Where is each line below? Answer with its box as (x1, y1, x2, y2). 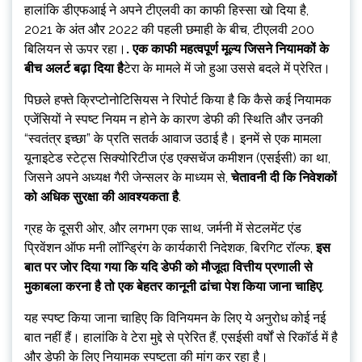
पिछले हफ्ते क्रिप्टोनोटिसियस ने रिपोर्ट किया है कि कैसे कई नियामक (24, 91, 331, 107)
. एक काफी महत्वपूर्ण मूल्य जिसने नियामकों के (126, 40, 329, 57)
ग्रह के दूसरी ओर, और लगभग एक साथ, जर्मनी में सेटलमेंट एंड (24, 220, 301, 236)
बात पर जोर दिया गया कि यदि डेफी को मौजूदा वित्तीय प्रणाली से (24, 259, 313, 275)
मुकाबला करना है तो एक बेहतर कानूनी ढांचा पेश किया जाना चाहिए (24, 278, 322, 294)
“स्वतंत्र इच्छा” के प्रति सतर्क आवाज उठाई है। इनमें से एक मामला (24, 130, 322, 146)
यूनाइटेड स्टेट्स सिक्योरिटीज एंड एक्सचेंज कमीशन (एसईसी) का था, (24, 149, 330, 166)
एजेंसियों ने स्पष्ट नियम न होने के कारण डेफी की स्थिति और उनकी (24, 111, 323, 127)
